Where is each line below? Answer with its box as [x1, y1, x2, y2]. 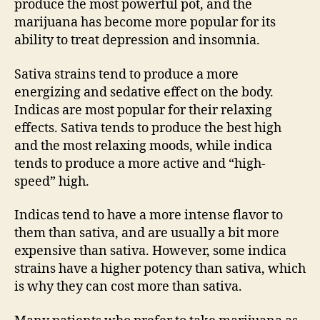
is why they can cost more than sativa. [14, 279, 242, 295]
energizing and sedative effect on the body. [14, 84, 274, 101]
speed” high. [14, 173, 89, 190]
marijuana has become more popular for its [14, 14, 276, 31]
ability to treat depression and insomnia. [14, 32, 260, 49]
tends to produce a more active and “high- [14, 155, 266, 172]
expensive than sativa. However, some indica [14, 243, 286, 259]
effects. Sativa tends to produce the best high [14, 119, 281, 136]
